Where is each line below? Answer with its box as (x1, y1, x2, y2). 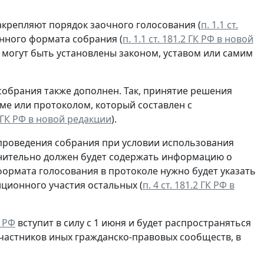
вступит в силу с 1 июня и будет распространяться (15, 216, 251, 230)
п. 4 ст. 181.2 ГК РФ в (143, 179, 235, 192)
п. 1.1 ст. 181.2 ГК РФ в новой (123, 32, 253, 46)
